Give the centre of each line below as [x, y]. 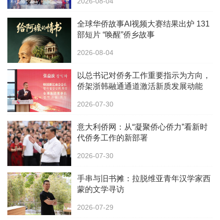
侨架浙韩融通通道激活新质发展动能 [140, 86]
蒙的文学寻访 [101, 190]
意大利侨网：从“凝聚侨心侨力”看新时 [142, 127]
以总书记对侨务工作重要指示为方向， [144, 76]
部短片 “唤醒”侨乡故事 [116, 35]
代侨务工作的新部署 [112, 138]
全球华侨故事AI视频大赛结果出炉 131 [143, 24]
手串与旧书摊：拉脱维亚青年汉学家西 [144, 179]
